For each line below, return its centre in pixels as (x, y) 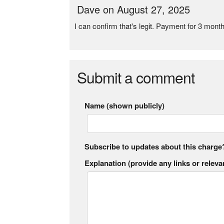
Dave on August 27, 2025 (134, 9)
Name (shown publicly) (125, 105)
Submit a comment (136, 77)
